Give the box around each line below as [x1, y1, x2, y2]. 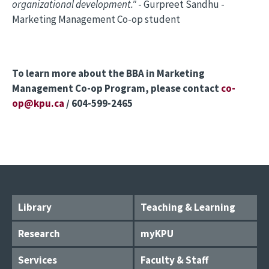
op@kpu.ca [12, 96, 64, 110]
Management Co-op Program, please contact [12, 81, 221, 95]
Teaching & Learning [141, 201, 235, 214]
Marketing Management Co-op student [12, 12, 180, 26]
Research [18, 227, 60, 240]
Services [18, 253, 57, 267]
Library [18, 201, 52, 214]
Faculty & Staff [141, 253, 208, 267]
